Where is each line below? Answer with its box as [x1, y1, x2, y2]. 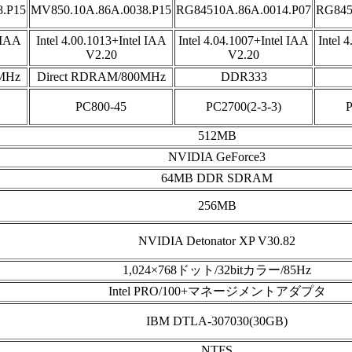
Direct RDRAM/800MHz [36, 70, 166, 83]
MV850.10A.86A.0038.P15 [31, 3, 171, 16]
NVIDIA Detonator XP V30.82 [138, 234, 295, 247]
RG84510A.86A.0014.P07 [176, 3, 311, 16]
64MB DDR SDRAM [161, 171, 273, 185]
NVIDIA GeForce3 [168, 150, 266, 163]
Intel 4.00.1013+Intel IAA [35, 34, 167, 47]
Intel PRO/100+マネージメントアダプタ [108, 284, 326, 298]
